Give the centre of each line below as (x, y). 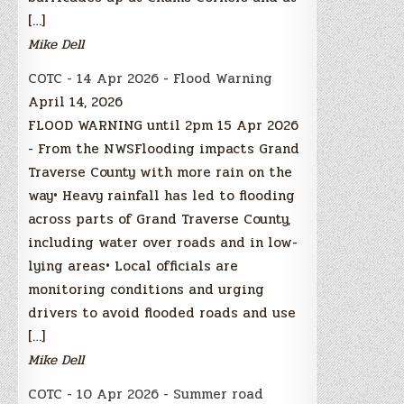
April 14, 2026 (76, 101)
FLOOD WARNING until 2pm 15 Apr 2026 (164, 125)
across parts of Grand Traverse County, (160, 219)
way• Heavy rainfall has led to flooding (162, 195)
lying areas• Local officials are (133, 266)
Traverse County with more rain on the (161, 172)
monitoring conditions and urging (147, 289)
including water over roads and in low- (163, 242)
